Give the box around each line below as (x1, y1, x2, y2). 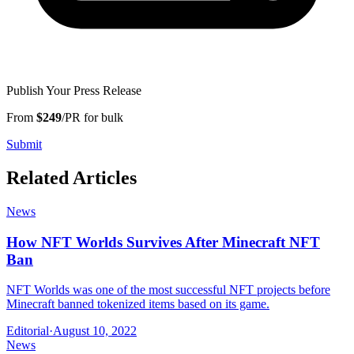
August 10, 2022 (53, 324, 137, 338)
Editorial (6, 324, 49, 338)
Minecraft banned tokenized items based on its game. (6, 297, 269, 311)
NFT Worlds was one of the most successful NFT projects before (6, 283, 330, 297)
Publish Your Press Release (6, 84, 141, 98)
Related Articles (6, 168, 137, 189)
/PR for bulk (62, 111, 123, 125)
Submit (6, 137, 42, 152)
